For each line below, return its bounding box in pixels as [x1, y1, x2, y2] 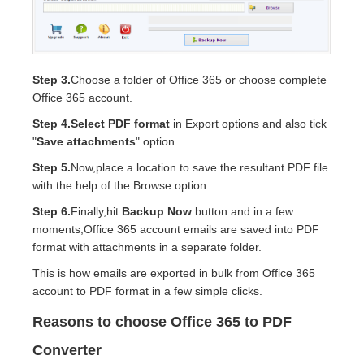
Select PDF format [71, 117, 173, 131]
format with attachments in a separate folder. [32, 240, 262, 254]
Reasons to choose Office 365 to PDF [32, 314, 292, 331]
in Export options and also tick [173, 117, 327, 131]
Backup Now [122, 205, 195, 219]
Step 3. [32, 73, 71, 87]
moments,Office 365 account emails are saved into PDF [32, 223, 319, 236]
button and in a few [195, 205, 293, 219]
